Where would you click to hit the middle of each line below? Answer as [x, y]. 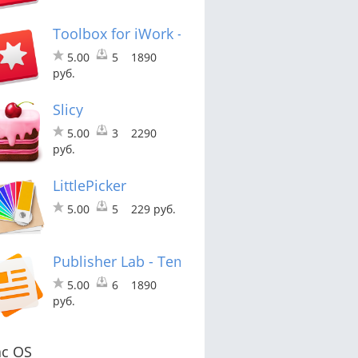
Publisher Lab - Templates [140, 261]
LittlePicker [89, 185]
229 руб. [153, 209]
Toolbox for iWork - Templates [155, 33]
